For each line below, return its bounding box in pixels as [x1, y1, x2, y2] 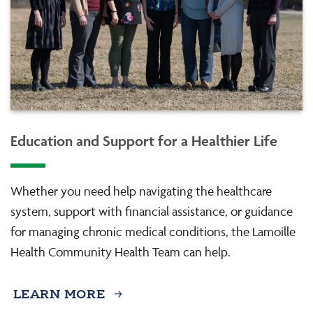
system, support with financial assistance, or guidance [10, 204, 293, 219]
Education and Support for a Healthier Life [10, 131, 277, 150]
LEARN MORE [13, 289, 105, 303]
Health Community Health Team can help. [10, 245, 231, 259]
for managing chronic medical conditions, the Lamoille [10, 224, 296, 239]
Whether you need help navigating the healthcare [10, 184, 272, 198]
